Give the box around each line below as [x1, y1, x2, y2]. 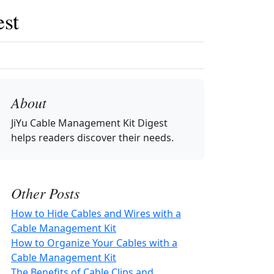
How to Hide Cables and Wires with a [11, 207, 181, 220]
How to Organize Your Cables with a [11, 236, 177, 250]
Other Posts [11, 183, 80, 202]
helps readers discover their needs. [11, 131, 174, 144]
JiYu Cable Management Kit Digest [11, 116, 168, 130]
